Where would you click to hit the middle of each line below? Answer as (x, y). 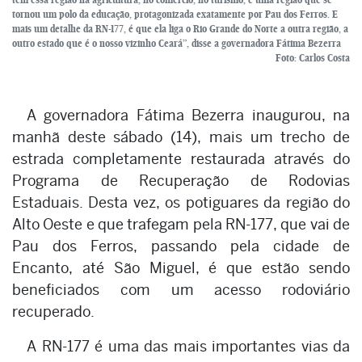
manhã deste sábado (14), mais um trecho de (181, 137)
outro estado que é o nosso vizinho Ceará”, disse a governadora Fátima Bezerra (177, 43)
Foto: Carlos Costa (313, 57)
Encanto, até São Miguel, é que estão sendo (181, 267)
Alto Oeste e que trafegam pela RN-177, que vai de (181, 224)
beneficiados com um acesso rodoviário (181, 289)
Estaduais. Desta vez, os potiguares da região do (181, 202)
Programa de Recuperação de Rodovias (181, 180)
